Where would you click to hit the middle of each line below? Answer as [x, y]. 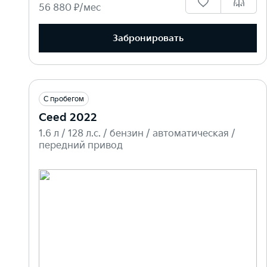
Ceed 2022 [68, 118]
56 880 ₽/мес [70, 8]
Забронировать [148, 38]
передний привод [81, 146]
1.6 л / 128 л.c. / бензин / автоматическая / [137, 134]
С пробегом [64, 100]
